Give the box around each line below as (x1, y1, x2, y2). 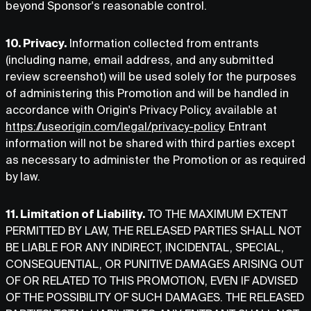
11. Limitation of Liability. (6, 208, 145, 220)
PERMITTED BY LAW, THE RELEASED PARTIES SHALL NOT (6, 224, 301, 237)
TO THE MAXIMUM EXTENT (145, 208, 287, 220)
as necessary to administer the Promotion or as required (6, 153, 305, 166)
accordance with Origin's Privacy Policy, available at (6, 103, 277, 116)
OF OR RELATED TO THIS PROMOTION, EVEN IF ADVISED (6, 274, 298, 287)
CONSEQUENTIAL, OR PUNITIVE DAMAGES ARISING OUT (6, 258, 303, 270)
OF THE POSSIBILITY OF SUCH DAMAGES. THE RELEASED (6, 291, 304, 303)
